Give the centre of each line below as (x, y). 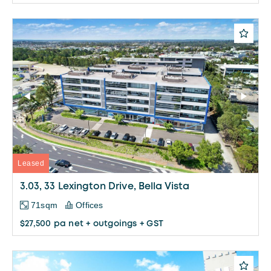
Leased (31, 163)
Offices (90, 205)
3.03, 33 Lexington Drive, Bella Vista (105, 186)
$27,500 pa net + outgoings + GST (92, 224)
